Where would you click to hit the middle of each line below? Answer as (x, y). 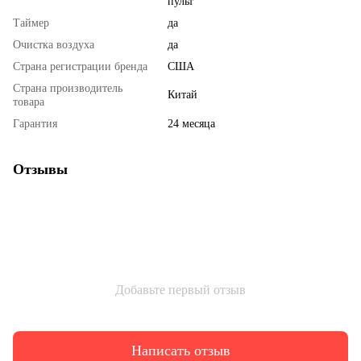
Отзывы (40, 170)
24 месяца (191, 124)
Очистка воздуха (54, 45)
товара (29, 102)
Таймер (31, 23)
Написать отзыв (180, 350)
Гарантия (35, 124)
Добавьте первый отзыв (180, 290)
